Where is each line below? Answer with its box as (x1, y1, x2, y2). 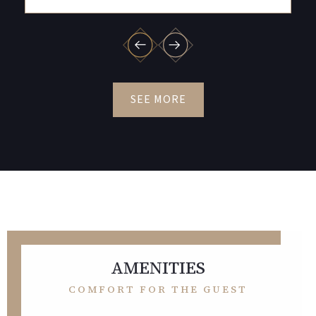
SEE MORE (130, 91, 186, 107)
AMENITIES (111, 255, 205, 279)
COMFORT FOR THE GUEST (68, 281, 248, 296)
